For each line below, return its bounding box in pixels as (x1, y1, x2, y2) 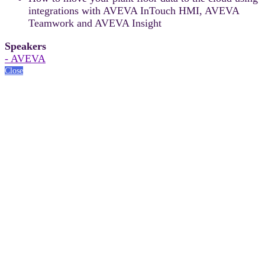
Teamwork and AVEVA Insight (28, 17, 161, 29)
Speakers (5, 40, 46, 52)
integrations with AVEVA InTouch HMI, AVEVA (28, 4, 239, 17)
